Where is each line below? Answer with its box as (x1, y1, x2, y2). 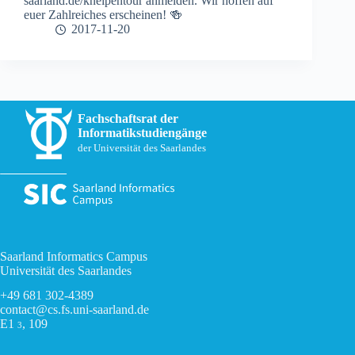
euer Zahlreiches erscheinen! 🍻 (24, 8, 182, 22)
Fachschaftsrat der (78, 111, 178, 125)
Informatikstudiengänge (78, 125, 207, 139)
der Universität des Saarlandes (78, 142, 206, 154)
